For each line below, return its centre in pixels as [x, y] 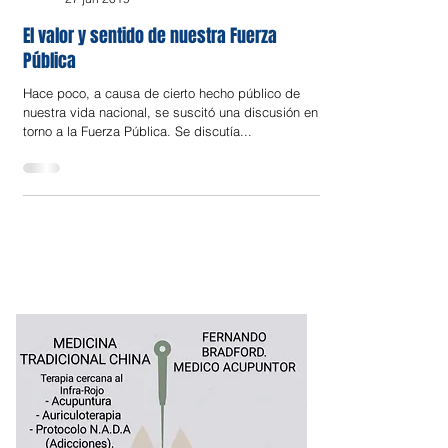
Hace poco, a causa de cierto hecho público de [161, 137]
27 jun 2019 [97, 42]
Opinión [86, 25]
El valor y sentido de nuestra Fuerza [150, 80]
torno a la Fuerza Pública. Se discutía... [137, 175]
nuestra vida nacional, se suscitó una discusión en [170, 156]
